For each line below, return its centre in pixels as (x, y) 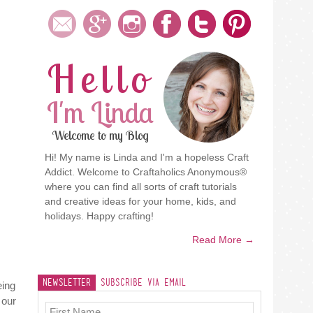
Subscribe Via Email (143, 283)
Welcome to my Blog (100, 135)
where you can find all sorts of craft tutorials (140, 187)
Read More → (223, 240)
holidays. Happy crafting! (99, 216)
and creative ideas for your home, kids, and (140, 201)
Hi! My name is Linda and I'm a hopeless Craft (146, 157)
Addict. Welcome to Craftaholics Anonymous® (145, 172)
